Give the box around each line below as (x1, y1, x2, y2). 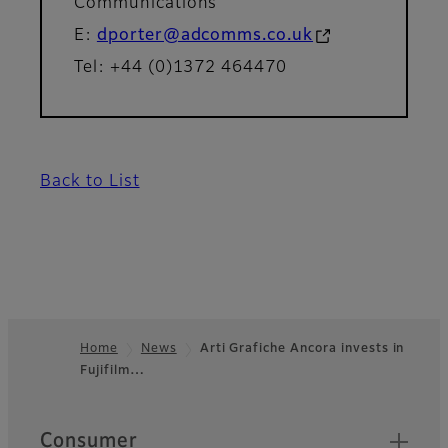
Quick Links (39, 423, 151, 443)
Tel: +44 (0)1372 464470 (74, 60, 295, 77)
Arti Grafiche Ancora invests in (199, 343, 405, 356)
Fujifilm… (80, 365, 145, 378)
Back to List (40, 174, 140, 191)
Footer (7, 370, 86, 395)
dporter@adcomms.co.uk (96, 28, 314, 45)
